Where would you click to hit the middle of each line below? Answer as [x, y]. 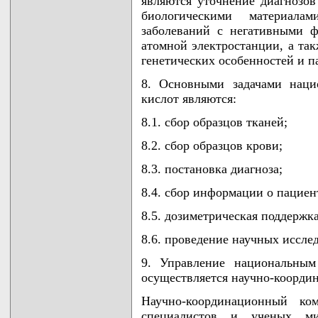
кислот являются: [189, 98]
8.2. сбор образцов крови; [212, 145]
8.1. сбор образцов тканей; [214, 122]
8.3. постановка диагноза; [212, 169]
